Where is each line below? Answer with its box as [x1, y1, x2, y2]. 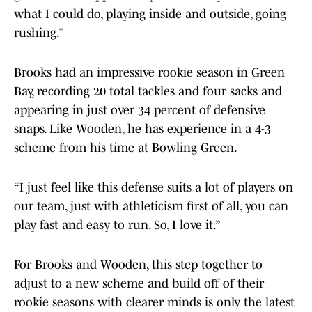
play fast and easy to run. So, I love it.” [14, 218, 221, 233]
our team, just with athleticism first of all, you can [14, 199, 288, 214]
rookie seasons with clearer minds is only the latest [14, 295, 295, 310]
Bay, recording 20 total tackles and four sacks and [14, 84, 282, 99]
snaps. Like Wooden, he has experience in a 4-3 [14, 122, 271, 136]
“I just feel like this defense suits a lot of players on [14, 180, 293, 195]
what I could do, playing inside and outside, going [14, 7, 286, 22]
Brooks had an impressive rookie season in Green [14, 65, 285, 80]
